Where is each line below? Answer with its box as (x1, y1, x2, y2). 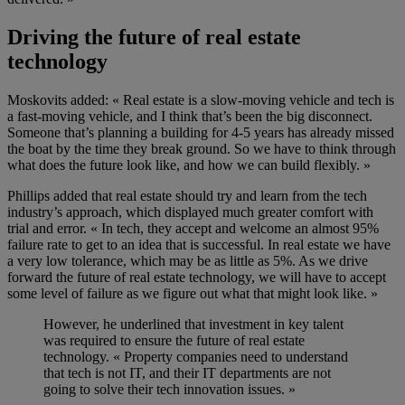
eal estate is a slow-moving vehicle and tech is (133, 92, 394, 108)
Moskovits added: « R (7, 92, 133, 108)
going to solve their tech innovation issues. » (43, 381, 296, 398)
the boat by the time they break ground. (7, 141, 234, 157)
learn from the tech (257, 188, 367, 204)
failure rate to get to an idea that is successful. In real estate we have (7, 237, 391, 253)
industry (7, 204, 53, 221)
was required (43, 333, 117, 349)
